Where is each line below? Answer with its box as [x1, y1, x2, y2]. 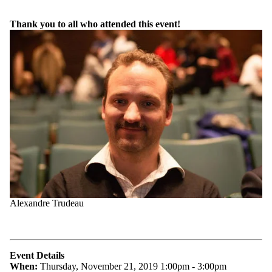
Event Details [10, 250, 64, 261]
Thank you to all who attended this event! [10, 18, 180, 29]
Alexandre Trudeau [10, 198, 84, 209]
